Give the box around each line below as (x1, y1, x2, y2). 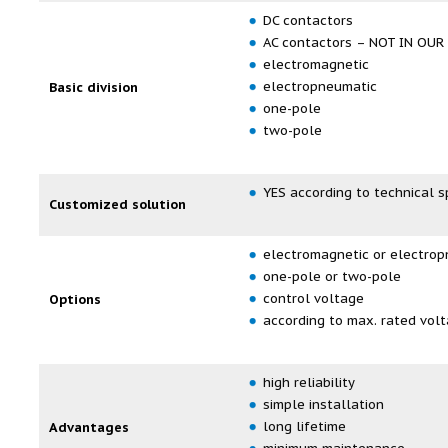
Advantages (49, 419, 129, 436)
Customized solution (49, 196, 186, 213)
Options (49, 291, 101, 308)
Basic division (49, 79, 138, 96)
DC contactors (263, 12, 353, 29)
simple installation (263, 396, 392, 413)
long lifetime (263, 418, 346, 435)
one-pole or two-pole (263, 268, 401, 285)
